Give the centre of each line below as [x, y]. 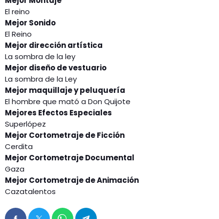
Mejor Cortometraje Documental [70, 158]
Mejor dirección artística [54, 45]
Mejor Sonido [30, 23]
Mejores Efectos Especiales [58, 113]
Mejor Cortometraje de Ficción [65, 135]
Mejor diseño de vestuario [56, 68]
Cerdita [19, 147]
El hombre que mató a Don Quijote [68, 102]
